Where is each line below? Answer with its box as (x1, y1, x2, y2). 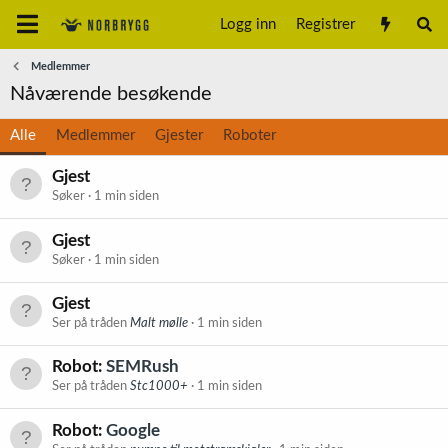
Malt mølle (130, 316, 188, 330)
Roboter (223, 128, 276, 143)
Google (106, 421, 160, 439)
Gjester (155, 128, 203, 143)
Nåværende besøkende (10, 84, 212, 104)
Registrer (296, 16, 356, 32)
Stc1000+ (130, 380, 188, 394)
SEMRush (106, 358, 179, 376)
